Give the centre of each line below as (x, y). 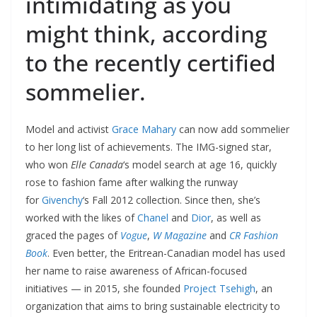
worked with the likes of (81, 218)
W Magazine (180, 235)
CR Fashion (254, 235)
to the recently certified (151, 63)
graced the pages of (73, 235)
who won (48, 165)
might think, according (146, 34)
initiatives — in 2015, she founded (104, 288)
